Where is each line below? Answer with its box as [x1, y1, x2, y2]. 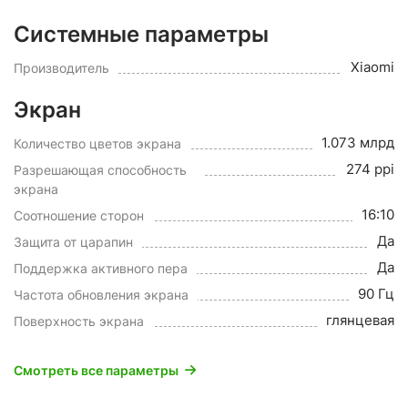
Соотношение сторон [14, 208, 144, 223]
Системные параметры [14, 21, 269, 47]
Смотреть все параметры [14, 362, 178, 378]
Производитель [14, 60, 109, 76]
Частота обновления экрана [14, 287, 189, 302]
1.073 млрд [321, 134, 394, 151]
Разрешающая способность [14, 162, 187, 178]
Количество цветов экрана [14, 136, 181, 151]
